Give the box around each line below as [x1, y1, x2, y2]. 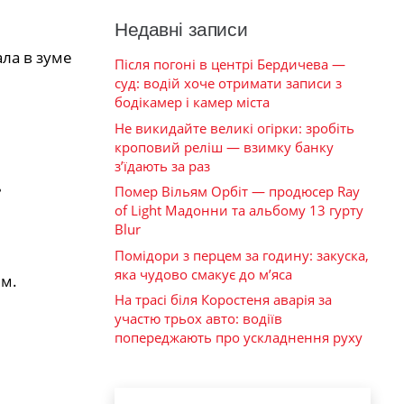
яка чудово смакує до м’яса [115, 264, 292, 283]
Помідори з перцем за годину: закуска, [115, 245, 369, 264]
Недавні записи [115, 19, 248, 41]
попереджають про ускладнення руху [115, 328, 363, 347]
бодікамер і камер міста [115, 93, 270, 112]
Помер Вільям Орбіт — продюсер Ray [115, 182, 360, 201]
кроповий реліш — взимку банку [115, 137, 334, 156]
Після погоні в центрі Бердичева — [115, 55, 345, 74]
